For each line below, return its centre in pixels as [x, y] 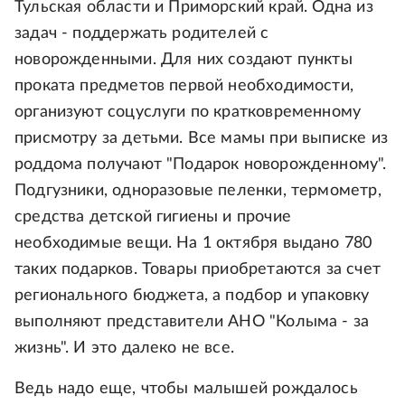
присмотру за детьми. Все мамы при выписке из [201, 138]
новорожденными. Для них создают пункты [184, 60]
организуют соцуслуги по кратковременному [188, 112]
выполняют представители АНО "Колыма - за [192, 322]
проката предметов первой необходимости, [184, 86]
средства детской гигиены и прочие [153, 217]
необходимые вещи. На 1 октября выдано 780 [193, 243]
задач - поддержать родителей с [142, 33]
